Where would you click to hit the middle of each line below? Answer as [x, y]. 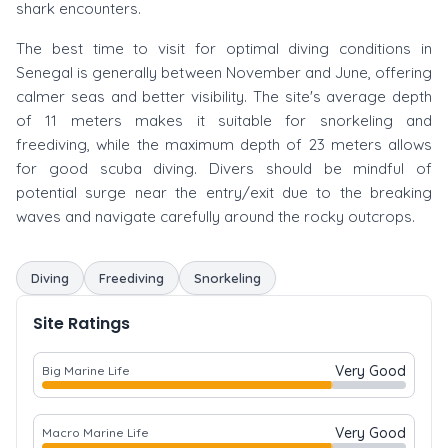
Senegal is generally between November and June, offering [224, 72]
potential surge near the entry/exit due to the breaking [224, 192]
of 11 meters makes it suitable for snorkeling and [224, 120]
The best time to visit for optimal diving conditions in [224, 48]
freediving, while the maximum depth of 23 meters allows [224, 144]
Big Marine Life [86, 370]
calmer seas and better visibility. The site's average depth [224, 96]
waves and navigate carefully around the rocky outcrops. [215, 216]
